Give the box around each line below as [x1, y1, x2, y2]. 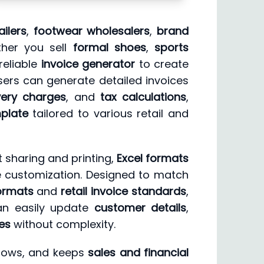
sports [154, 40, 189, 55]
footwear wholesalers [33, 24, 150, 39]
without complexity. [11, 217, 115, 232]
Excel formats [116, 151, 189, 166]
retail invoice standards [61, 184, 186, 199]
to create [135, 57, 189, 72]
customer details [94, 200, 187, 216]
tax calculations [100, 90, 187, 105]
